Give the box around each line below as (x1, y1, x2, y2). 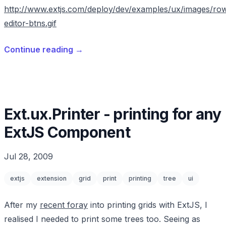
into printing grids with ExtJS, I (88, 200, 207, 210)
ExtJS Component (4, 123, 130, 141)
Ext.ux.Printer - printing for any (4, 105, 221, 123)
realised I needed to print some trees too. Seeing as (4, 214, 200, 224)
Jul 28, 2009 (4, 151, 53, 161)
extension (37, 175, 67, 182)
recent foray (40, 200, 88, 210)
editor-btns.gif (4, 18, 56, 28)
